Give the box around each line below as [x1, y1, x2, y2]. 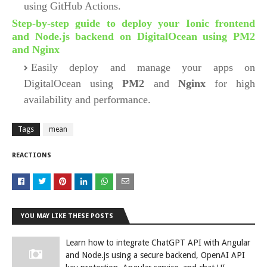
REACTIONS [12, 151, 51, 159]
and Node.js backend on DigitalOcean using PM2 [12, 30, 255, 42]
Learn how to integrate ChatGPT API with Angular [66, 238, 250, 247]
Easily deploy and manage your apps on [31, 61, 255, 73]
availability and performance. [24, 94, 151, 105]
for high [205, 77, 256, 89]
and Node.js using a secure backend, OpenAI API [66, 250, 245, 260]
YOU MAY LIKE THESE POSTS [21, 212, 113, 220]
